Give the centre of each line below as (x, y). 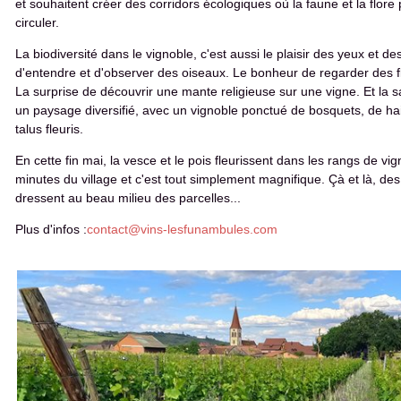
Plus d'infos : (51, 229)
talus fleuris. (49, 129)
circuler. (37, 22)
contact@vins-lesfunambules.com (182, 229)
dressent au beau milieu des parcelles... (128, 198)
